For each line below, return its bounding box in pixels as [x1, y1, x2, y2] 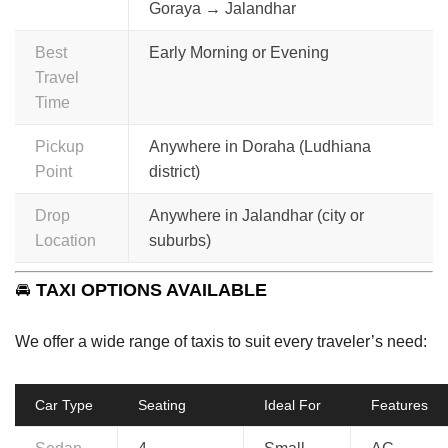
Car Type [35, 396, 93, 413]
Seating [138, 396, 186, 413]
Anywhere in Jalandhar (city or [149, 206, 364, 224]
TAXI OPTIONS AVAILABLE [36, 279, 267, 300]
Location [35, 231, 96, 249]
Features [371, 396, 428, 413]
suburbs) [149, 231, 211, 249]
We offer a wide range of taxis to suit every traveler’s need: [15, 332, 427, 350]
